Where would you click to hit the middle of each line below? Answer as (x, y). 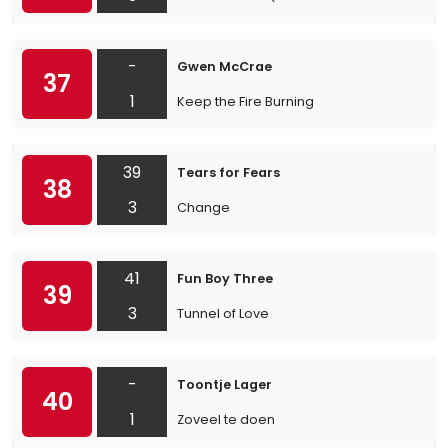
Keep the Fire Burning (245, 101)
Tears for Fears (228, 172)
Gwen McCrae (224, 66)
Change (203, 207)
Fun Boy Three (225, 278)
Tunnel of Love (223, 313)
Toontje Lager (224, 384)
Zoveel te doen (226, 419)
